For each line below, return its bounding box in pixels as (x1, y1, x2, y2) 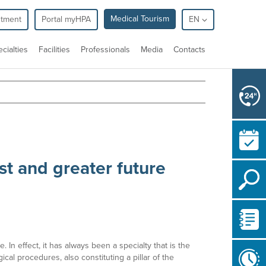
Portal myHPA (42, 14, 91, 24)
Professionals (81, 45, 130, 55)
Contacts (173, 45, 205, 55)
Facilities (39, 45, 70, 55)
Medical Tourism (110, 14, 169, 24)
